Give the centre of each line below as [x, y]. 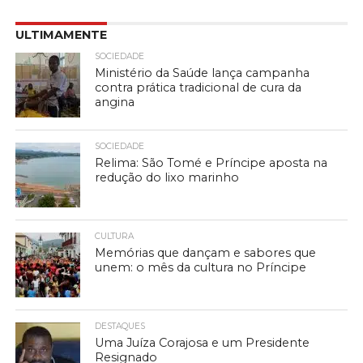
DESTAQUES [120, 326]
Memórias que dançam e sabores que [206, 252]
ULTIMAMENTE [61, 34]
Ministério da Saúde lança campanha [203, 73]
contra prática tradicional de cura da [199, 87]
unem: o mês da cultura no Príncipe [201, 267]
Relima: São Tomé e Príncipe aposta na [211, 162]
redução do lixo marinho [167, 177]
